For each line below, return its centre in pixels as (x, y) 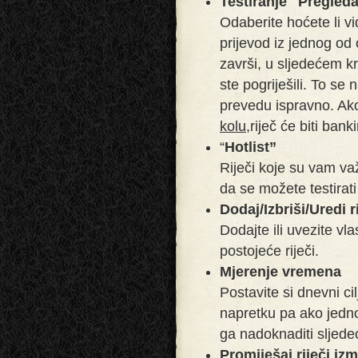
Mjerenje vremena (280, 271)
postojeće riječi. (269, 251)
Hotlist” (251, 147)
